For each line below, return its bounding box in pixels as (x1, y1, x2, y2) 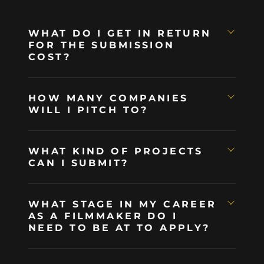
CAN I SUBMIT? (28, 157, 129, 169)
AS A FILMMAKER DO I (28, 210, 178, 222)
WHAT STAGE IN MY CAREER (28, 199, 217, 210)
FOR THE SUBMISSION (28, 39, 175, 51)
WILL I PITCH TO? (28, 104, 148, 115)
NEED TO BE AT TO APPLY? (28, 222, 210, 233)
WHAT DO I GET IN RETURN (28, 28, 212, 39)
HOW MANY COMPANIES (28, 93, 189, 104)
